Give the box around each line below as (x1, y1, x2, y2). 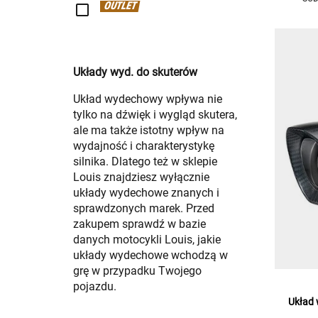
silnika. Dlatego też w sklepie (73, 155, 217, 169)
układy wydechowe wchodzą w (73, 248, 228, 263)
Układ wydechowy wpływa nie (73, 92, 222, 106)
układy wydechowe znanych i (73, 186, 219, 200)
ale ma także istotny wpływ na (73, 124, 224, 138)
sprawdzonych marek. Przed (73, 202, 214, 216)
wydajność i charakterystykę (73, 139, 214, 153)
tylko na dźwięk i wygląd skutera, (73, 108, 237, 122)
